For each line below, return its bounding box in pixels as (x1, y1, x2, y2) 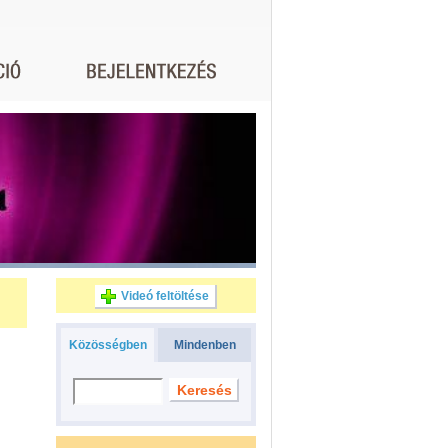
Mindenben (173, 338, 236, 352)
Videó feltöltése (121, 289, 209, 303)
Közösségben (68, 338, 147, 352)
